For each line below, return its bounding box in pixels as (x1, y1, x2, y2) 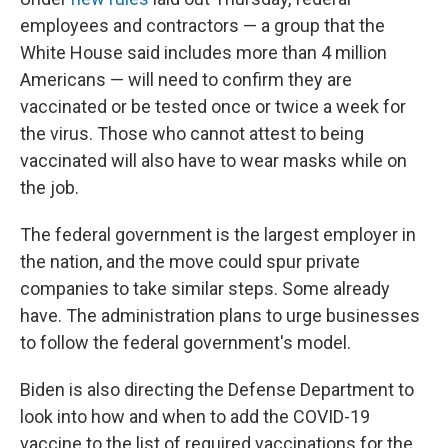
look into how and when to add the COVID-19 (20, 406, 370, 428)
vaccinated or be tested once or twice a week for (20, 96, 406, 118)
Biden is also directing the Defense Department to (20, 379, 414, 401)
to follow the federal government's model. (20, 332, 351, 354)
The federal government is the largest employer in (20, 224, 416, 246)
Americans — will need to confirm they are (20, 69, 352, 91)
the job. (20, 177, 79, 199)
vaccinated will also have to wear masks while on (20, 150, 407, 172)
